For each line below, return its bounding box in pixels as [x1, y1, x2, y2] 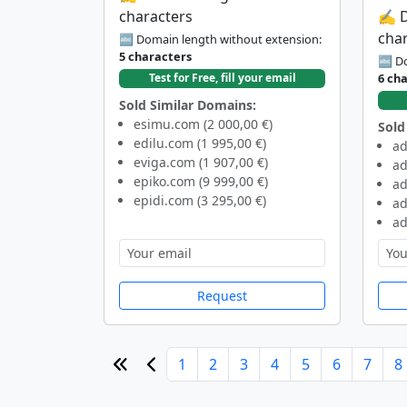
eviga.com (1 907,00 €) [134, 153, 268, 171]
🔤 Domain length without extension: [119, 31, 322, 48]
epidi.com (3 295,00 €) [134, 191, 266, 209]
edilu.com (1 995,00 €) [134, 134, 266, 152]
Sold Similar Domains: [119, 95, 256, 114]
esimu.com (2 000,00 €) [134, 114, 273, 133]
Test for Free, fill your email [148, 70, 296, 86]
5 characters [119, 48, 192, 65]
